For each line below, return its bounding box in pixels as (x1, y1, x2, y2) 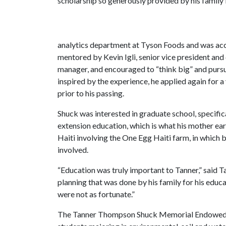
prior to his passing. (58, 88, 124, 98)
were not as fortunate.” (58, 189, 135, 199)
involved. (58, 145, 88, 154)
